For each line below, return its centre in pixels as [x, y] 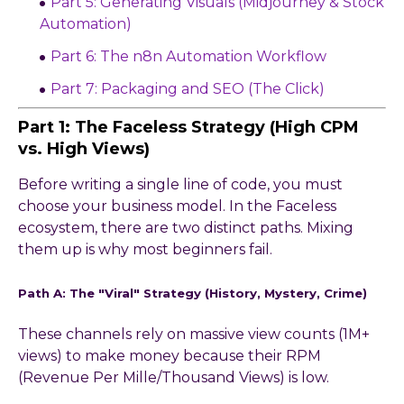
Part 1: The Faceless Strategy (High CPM [188, 128]
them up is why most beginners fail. [145, 250]
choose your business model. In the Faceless [177, 207]
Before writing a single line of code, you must [180, 185]
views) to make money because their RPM [170, 356]
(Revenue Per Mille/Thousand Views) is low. [174, 378]
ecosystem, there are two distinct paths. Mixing [186, 228]
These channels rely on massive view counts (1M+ [194, 335]
